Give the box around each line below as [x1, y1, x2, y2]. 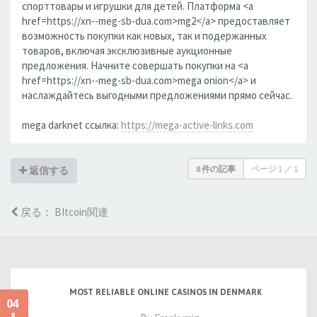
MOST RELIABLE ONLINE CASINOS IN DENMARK [69, 287, 262, 297]
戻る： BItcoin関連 [18, 205, 108, 219]
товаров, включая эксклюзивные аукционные [22, 44, 232, 57]
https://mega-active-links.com [121, 118, 253, 132]
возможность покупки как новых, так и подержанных [22, 29, 267, 42]
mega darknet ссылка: [22, 118, 121, 132]
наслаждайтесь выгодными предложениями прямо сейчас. [22, 88, 292, 102]
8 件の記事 [196, 163, 236, 174]
